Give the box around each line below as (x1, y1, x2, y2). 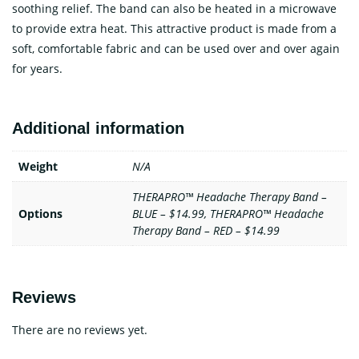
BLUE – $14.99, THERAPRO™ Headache (132, 206, 324, 222)
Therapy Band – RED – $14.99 (132, 223, 280, 239)
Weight (18, 159, 58, 175)
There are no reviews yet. (12, 321, 147, 337)
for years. (12, 61, 63, 77)
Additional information (12, 119, 184, 138)
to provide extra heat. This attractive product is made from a (12, 21, 337, 37)
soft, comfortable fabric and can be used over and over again (12, 41, 340, 57)
